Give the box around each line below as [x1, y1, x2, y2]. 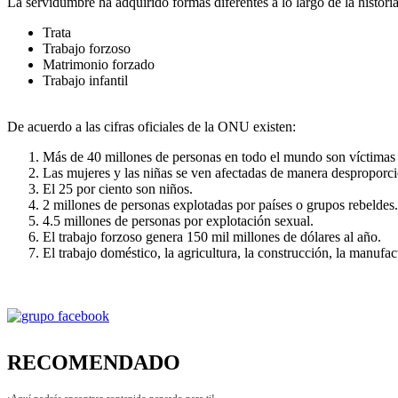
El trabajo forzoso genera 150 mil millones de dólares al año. [43, 228, 381, 244]
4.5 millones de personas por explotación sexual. [43, 212, 317, 228]
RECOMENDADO [7, 350, 180, 374]
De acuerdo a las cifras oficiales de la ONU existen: [7, 118, 296, 134]
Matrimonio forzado [43, 56, 155, 72]
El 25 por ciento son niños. [43, 180, 193, 196]
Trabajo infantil [43, 72, 128, 88]
